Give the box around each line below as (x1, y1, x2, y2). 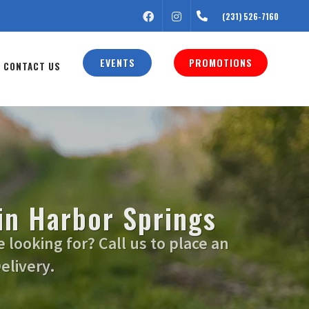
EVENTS (99, 55, 135, 70)
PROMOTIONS (189, 55, 252, 70)
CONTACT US (3, 59, 61, 73)
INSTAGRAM (192, 10, 233, 21)
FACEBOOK (163, 10, 199, 21)
